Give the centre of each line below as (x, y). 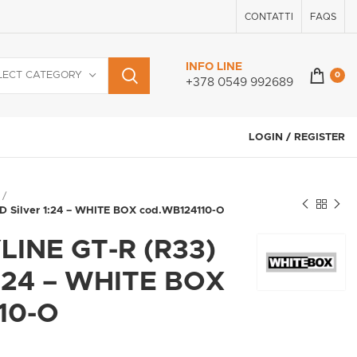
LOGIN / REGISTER (297, 137)
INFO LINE (214, 67)
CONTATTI (269, 16)
